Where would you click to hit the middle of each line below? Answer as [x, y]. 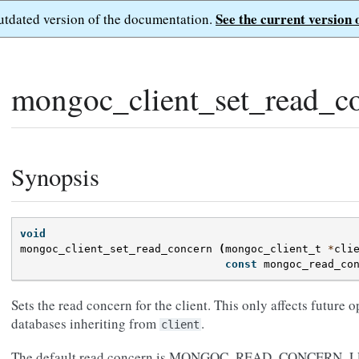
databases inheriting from [85, 324]
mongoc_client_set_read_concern [116, 249]
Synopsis [55, 177]
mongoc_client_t [273, 249]
